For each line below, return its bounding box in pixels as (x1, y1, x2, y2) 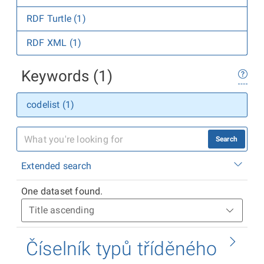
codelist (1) (27, 99, 75, 110)
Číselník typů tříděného (26, 237, 217, 260)
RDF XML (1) (27, 37, 82, 48)
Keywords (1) (21, 67, 113, 85)
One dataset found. (21, 186, 103, 197)
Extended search (21, 160, 91, 171)
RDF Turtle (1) (27, 13, 86, 24)
